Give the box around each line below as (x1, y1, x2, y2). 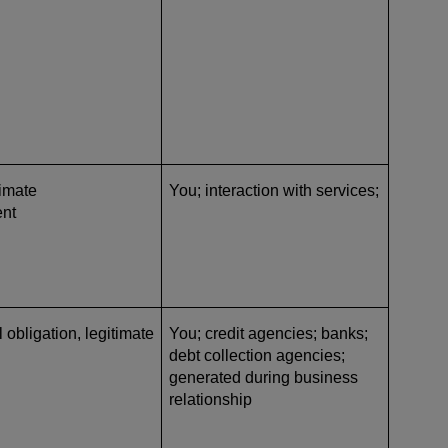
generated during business (169, 368, 358, 386)
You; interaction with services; (169, 181, 379, 199)
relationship (169, 390, 252, 408)
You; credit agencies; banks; (169, 324, 368, 342)
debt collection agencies (169, 346, 341, 364)
